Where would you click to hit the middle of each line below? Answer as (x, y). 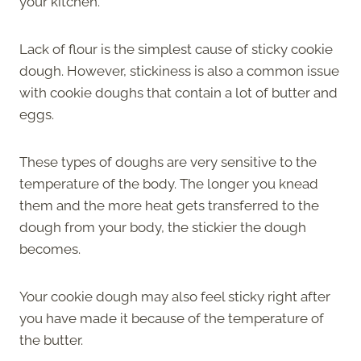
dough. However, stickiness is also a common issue (179, 71)
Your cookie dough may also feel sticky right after (175, 296)
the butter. (53, 340)
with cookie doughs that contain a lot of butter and (178, 92)
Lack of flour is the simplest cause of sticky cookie (176, 49)
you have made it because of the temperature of (172, 318)
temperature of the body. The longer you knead (169, 183)
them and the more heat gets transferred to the (169, 205)
